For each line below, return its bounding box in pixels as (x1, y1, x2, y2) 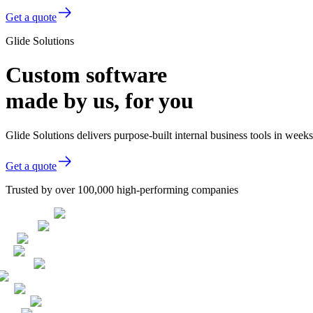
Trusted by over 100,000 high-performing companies (6, 183, 238, 196)
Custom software (6, 62, 167, 88)
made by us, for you (6, 88, 194, 114)
